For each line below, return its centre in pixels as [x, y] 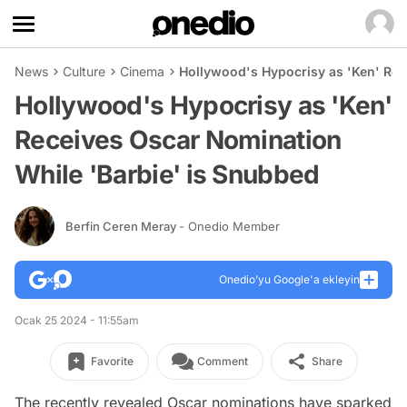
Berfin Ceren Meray [122, 226]
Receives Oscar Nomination [178, 140]
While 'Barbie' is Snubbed [167, 174]
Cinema [142, 71]
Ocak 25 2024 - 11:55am [77, 320]
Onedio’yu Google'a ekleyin [289, 279]
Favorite [112, 361]
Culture [84, 71]
